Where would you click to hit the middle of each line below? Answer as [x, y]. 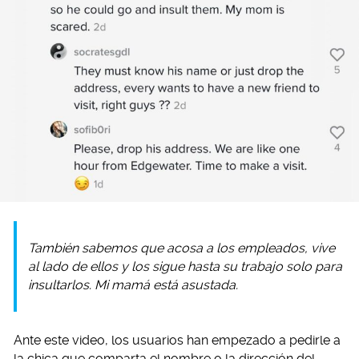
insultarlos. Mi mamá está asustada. [133, 285]
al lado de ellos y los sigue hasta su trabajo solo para [185, 267]
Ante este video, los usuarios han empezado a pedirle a [177, 341]
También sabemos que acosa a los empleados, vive [182, 248]
